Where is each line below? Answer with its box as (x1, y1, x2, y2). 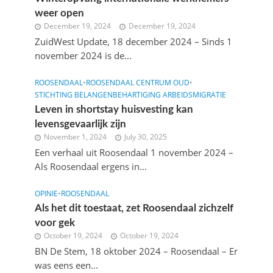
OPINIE (34, 189, 58, 198)
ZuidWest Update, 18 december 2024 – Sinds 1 (34, 35, 232, 48)
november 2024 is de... (34, 49, 132, 62)
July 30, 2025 (124, 132, 167, 141)
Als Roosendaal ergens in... (34, 160, 147, 172)
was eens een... (34, 259, 98, 271)
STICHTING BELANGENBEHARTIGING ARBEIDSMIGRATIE (34, 90, 226, 99)
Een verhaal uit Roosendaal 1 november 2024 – (34, 146, 233, 158)
